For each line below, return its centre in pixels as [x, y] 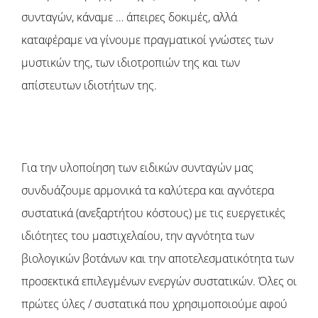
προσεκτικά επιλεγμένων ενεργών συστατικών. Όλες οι [159, 281]
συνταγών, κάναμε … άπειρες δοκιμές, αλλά [129, 17]
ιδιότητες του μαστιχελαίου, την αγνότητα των [138, 235]
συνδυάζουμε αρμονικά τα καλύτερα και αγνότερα [148, 190]
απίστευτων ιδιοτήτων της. [89, 85]
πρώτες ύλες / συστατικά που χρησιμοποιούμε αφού [154, 303]
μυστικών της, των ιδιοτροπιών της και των [131, 62]
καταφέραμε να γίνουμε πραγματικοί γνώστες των [147, 39]
